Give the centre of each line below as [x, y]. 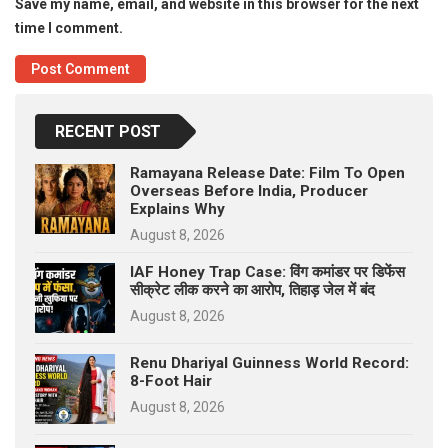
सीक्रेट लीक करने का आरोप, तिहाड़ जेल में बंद [252, 289]
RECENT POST [108, 131]
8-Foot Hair [171, 380]
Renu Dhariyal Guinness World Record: [269, 362]
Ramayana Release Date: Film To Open [267, 172]
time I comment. [69, 27]
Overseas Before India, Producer [249, 190]
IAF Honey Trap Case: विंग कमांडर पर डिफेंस [267, 271]
